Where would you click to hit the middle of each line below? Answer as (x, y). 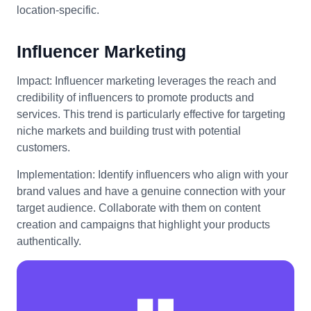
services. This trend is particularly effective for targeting (151, 114)
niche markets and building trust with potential (129, 131)
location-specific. (58, 10)
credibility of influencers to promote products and (135, 97)
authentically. (49, 241)
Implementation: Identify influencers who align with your (152, 174)
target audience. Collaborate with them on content (138, 208)
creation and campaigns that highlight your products (143, 224)
